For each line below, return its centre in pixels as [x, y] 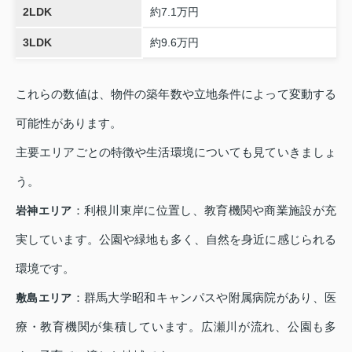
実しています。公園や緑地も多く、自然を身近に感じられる [176, 240]
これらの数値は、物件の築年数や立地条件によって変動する [176, 94]
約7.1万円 [174, 11]
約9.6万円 [174, 42]
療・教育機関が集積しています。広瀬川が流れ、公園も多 [176, 327]
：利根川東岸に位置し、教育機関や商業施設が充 [204, 211]
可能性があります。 [69, 123]
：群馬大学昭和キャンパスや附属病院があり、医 [204, 298]
